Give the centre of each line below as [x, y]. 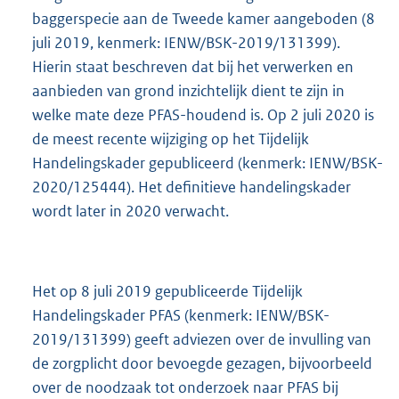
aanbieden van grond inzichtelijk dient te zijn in [188, 91]
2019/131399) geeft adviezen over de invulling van [202, 340]
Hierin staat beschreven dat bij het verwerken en [193, 67]
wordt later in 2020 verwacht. [130, 212]
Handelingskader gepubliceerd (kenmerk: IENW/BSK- [208, 163]
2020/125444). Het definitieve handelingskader [191, 187]
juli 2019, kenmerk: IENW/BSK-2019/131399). [186, 43]
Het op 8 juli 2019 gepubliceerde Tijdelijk [167, 292]
